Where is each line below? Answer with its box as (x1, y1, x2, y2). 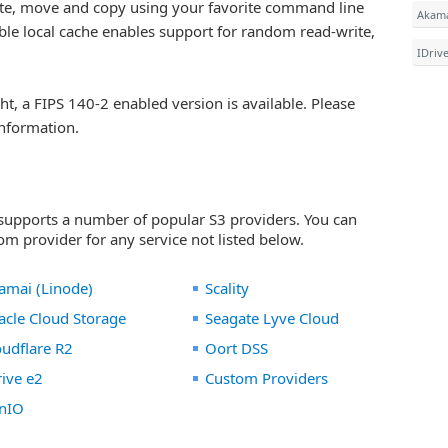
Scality (204, 278, 249, 298)
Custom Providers (204, 368, 328, 388)
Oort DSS (204, 338, 268, 358)
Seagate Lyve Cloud (204, 308, 339, 328)
